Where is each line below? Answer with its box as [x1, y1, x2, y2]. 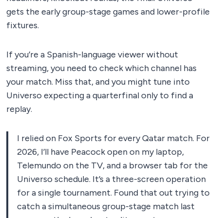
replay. [6, 103, 32, 114]
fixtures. [6, 19, 39, 31]
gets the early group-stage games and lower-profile [6, 6, 210, 17]
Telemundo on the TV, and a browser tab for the [17, 160, 208, 171]
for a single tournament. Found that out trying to [17, 187, 210, 198]
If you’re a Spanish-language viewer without [6, 49, 178, 60]
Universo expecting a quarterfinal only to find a [6, 90, 193, 101]
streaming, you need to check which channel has [6, 62, 197, 73]
